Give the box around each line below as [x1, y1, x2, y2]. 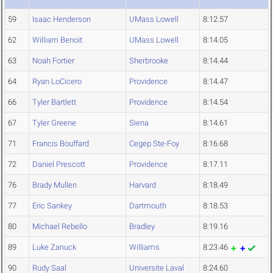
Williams [129, 243, 160, 252]
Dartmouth [129, 201, 166, 211]
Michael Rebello [32, 222, 87, 232]
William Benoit [32, 35, 82, 45]
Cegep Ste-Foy [129, 139, 179, 149]
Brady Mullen [32, 180, 77, 190]
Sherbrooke [129, 56, 168, 66]
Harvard [129, 180, 156, 190]
